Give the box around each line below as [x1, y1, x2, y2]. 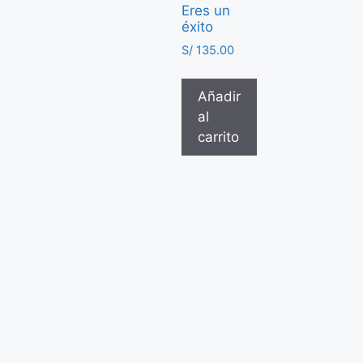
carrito [198, 128, 239, 145]
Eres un [181, 2, 230, 19]
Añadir [198, 88, 241, 105]
